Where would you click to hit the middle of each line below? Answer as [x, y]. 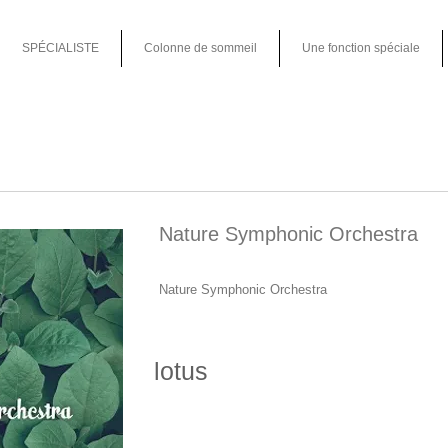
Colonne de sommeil [200, 48]
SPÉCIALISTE [60, 48]
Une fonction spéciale [361, 48]
